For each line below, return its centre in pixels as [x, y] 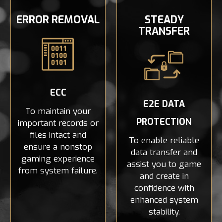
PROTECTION [164, 122]
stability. [164, 212]
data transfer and [164, 152]
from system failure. [58, 170]
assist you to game [164, 164]
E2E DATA [164, 104]
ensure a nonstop [58, 147]
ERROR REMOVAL [58, 20]
